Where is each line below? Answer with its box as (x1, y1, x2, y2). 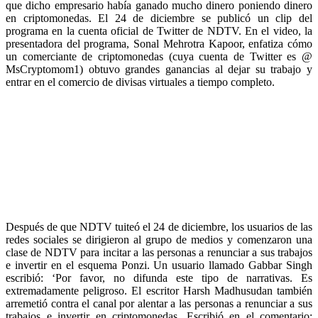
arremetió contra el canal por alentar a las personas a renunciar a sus (6, 297, 312, 310)
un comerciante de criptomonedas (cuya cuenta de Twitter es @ (6, 50, 312, 63)
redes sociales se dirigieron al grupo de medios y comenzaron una (6, 234, 312, 246)
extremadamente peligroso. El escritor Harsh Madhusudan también (6, 285, 312, 297)
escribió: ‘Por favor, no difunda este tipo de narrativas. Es (6, 272, 312, 285)
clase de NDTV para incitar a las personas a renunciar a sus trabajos (6, 246, 312, 259)
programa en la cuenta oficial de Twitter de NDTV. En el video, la (6, 25, 312, 38)
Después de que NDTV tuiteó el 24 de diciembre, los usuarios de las (6, 221, 312, 234)
